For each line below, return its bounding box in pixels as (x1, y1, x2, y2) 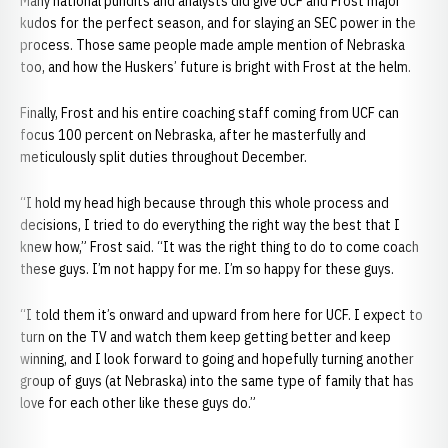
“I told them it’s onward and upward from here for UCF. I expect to (20, 306, 423, 324)
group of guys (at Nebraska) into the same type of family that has (20, 372, 414, 390)
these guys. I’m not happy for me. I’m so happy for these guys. (20, 260, 394, 278)
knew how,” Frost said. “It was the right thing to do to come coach (20, 238, 419, 256)
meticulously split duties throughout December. (20, 148, 307, 166)
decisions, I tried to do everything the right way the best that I (20, 216, 400, 234)
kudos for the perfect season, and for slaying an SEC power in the (20, 14, 416, 32)
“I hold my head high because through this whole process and (20, 194, 389, 212)
